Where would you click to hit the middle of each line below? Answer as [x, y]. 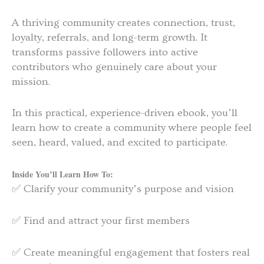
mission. [31, 81]
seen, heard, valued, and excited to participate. [120, 143]
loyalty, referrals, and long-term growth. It [110, 37]
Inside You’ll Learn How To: [62, 174]
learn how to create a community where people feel [132, 128]
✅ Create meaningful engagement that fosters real [131, 252]
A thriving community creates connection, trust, [123, 22]
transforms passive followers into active [105, 52]
